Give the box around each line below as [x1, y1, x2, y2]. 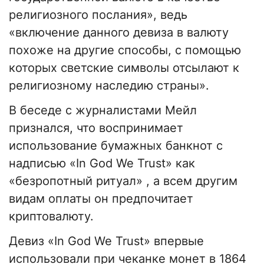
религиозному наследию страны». [9, 78, 209, 93]
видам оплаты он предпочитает [9, 192, 193, 206]
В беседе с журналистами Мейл [9, 103, 197, 118]
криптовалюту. [9, 209, 94, 224]
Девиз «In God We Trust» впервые [9, 234, 204, 249]
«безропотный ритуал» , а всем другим [9, 174, 237, 189]
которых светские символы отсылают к [9, 61, 239, 75]
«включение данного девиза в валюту [9, 25, 229, 40]
